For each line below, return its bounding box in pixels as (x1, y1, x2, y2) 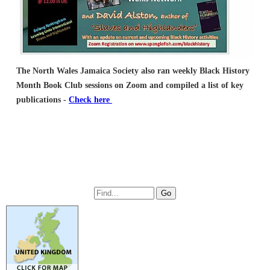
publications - (16, 95, 69, 104)
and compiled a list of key (147, 80, 243, 90)
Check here (69, 95, 112, 104)
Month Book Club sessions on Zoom (16, 80, 147, 90)
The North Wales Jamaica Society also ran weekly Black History (16, 66, 250, 75)
